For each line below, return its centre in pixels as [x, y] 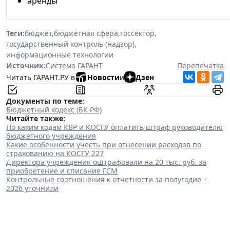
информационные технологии [60, 55]
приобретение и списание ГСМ [62, 171]
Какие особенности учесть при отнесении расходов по [104, 145]
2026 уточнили [32, 188]
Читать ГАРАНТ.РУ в [41, 77]
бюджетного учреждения [51, 136]
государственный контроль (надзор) [70, 44]
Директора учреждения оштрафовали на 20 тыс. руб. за [106, 162]
